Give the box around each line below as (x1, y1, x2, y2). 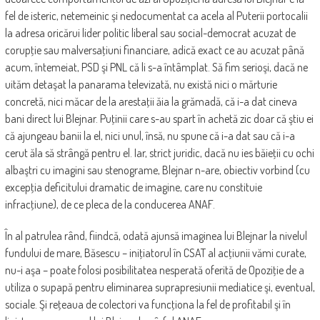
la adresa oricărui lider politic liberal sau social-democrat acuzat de (4, 26, 296, 41)
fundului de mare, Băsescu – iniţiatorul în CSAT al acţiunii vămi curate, (4, 246, 306, 261)
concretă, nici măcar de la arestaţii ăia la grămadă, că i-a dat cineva (4, 94, 297, 109)
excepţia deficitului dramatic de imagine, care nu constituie (4, 180, 262, 195)
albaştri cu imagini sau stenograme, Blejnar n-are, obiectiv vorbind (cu (4, 163, 310, 178)
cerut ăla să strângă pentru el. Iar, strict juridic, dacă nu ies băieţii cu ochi (4, 146, 314, 161)
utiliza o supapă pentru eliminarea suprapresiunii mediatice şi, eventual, (4, 280, 315, 295)
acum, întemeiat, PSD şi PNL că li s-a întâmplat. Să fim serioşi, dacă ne (4, 60, 308, 75)
